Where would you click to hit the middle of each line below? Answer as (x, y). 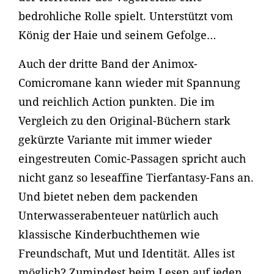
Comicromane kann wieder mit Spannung (129, 83)
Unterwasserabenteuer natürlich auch (118, 215)
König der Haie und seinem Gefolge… (117, 35)
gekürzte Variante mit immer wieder (115, 139)
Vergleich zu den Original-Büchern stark (124, 120)
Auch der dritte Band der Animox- (108, 64)
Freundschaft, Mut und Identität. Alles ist (127, 253)
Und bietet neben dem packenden (108, 196)
